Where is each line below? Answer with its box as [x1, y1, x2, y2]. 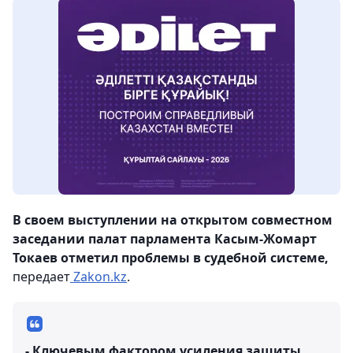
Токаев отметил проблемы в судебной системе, [13, 249, 329, 267]
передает [13, 268, 70, 286]
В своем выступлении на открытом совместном [13, 211, 333, 229]
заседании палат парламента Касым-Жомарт [13, 230, 317, 248]
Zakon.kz [70, 268, 127, 286]
